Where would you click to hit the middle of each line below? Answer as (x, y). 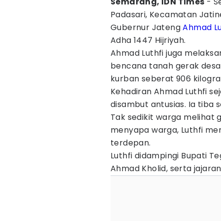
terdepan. (131, 143)
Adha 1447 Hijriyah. (148, 40)
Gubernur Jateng (147, 27)
